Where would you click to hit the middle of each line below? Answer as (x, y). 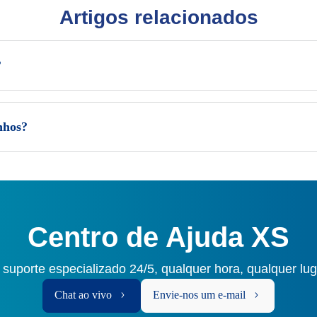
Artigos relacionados (158, 17)
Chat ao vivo (83, 295)
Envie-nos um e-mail (199, 295)
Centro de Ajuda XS (158, 237)
